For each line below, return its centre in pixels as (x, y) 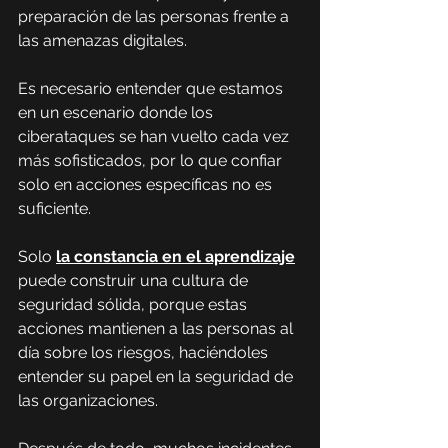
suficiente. (54, 208)
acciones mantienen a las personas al (157, 328)
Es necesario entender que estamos (152, 88)
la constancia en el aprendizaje (175, 256)
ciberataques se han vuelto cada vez (155, 136)
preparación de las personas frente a (155, 16)
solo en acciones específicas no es (147, 184)
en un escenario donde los (117, 112)
